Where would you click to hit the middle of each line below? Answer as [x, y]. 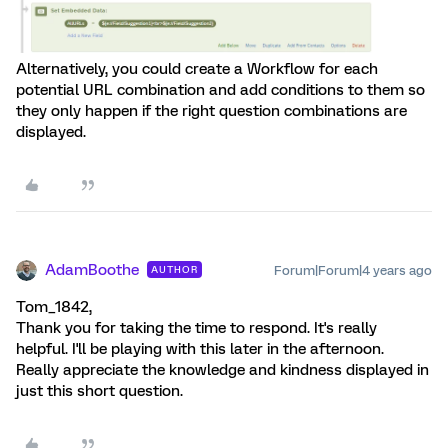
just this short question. [99, 391]
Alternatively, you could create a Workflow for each [197, 69]
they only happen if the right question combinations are [211, 111]
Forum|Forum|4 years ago [353, 271]
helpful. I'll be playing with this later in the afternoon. [200, 349]
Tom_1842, [54, 307]
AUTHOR [174, 270]
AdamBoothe [92, 270]
